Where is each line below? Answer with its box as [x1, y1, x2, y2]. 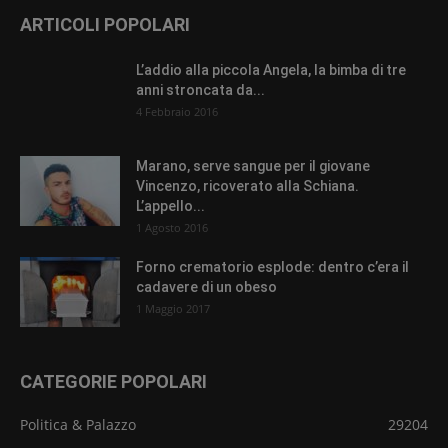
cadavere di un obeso [136, 279, 277, 296]
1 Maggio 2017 [136, 301, 210, 317]
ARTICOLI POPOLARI [20, 14, 190, 36]
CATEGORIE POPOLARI [20, 371, 207, 393]
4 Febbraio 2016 [136, 104, 218, 120]
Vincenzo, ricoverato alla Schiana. [136, 178, 359, 195]
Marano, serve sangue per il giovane [136, 158, 370, 175]
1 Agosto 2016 [136, 220, 208, 236]
